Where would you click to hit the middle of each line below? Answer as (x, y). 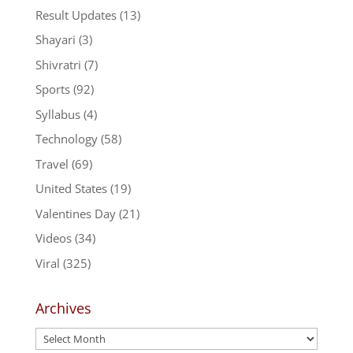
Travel (52, 163)
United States (71, 188)
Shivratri (58, 64)
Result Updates (76, 15)
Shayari (55, 39)
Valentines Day (75, 213)
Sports (52, 89)
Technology (66, 139)
